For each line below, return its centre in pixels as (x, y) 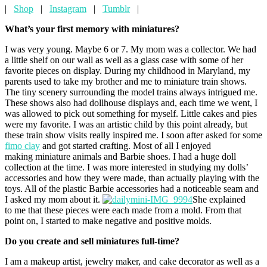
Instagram (68, 8)
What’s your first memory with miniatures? (92, 29)
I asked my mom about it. (54, 199)
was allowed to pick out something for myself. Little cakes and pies (131, 113)
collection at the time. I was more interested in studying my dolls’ (126, 167)
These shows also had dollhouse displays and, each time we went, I (131, 103)
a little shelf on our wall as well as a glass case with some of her (124, 60)
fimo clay (22, 145)
